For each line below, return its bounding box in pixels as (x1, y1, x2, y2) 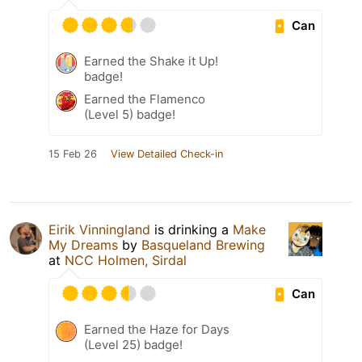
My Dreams (48, 237, 118, 254)
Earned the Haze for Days (84, 322, 229, 338)
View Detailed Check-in (111, 148, 223, 161)
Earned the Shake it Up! (84, 53, 218, 69)
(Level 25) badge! (84, 337, 183, 353)
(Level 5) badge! (84, 107, 175, 123)
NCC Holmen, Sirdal (65, 252, 187, 269)
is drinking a (150, 221, 233, 238)
